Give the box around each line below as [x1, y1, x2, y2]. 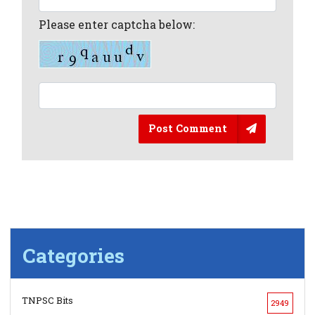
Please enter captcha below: [39, 16, 195, 32]
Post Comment [148, 122, 227, 136]
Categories [22, 243, 125, 269]
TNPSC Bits [22, 294, 74, 307]
